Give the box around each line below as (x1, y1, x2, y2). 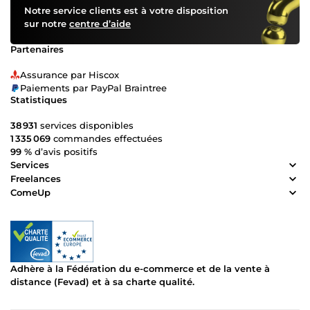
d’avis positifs (32, 145, 98, 157)
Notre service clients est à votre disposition (24, 4, 228, 16)
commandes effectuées (51, 132, 163, 144)
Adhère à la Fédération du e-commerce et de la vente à (10, 262, 270, 274)
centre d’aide (69, 17, 131, 29)
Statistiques (10, 93, 67, 105)
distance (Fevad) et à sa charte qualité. (10, 275, 194, 287)
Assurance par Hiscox (20, 69, 119, 80)
